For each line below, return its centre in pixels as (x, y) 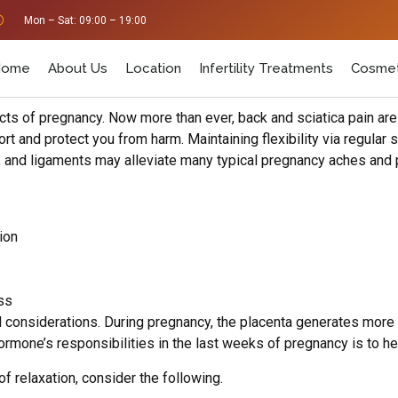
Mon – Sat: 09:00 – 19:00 (85, 20)
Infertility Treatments (266, 68)
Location (153, 68)
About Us (78, 68)
